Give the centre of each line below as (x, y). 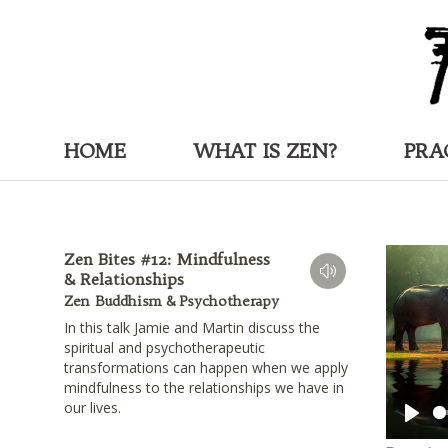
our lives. (92, 408)
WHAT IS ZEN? (265, 150)
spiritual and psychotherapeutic (164, 348)
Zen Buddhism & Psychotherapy (171, 301)
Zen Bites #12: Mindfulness (167, 259)
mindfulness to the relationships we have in (204, 388)
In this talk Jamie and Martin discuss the (192, 328)
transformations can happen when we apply (206, 368)
